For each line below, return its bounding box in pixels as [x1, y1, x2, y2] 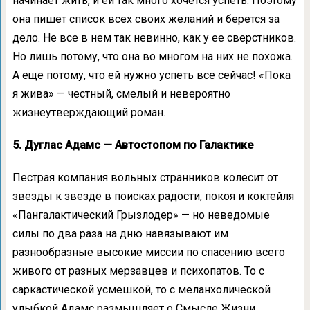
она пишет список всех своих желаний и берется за [12, 12, 280, 26]
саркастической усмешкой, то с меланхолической [12, 283, 271, 296]
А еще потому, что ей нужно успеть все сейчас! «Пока [12, 69, 291, 82]
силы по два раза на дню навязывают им [12, 227, 228, 240]
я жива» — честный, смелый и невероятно [12, 87, 230, 100]
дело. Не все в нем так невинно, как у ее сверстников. [12, 31, 296, 44]
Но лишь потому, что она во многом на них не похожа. [12, 50, 293, 63]
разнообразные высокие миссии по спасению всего [12, 246, 285, 259]
